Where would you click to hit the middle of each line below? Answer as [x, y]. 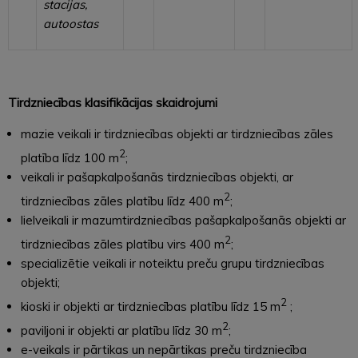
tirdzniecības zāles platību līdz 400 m [122, 201]
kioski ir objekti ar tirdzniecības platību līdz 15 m [151, 306]
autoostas [71, 23]
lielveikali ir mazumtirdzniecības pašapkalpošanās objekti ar [183, 220]
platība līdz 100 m [70, 157]
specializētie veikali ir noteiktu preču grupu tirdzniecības [173, 263]
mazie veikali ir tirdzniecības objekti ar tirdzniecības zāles [177, 133]
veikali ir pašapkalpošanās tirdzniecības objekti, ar [157, 177]
